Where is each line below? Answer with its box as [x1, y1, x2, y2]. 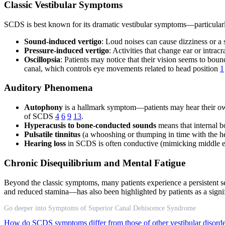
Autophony [24, 103, 63, 112]
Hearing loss [24, 139, 66, 148]
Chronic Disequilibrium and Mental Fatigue [4, 157, 185, 168]
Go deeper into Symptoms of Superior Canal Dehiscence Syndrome [4, 204, 196, 212]
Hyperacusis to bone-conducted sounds [24, 121, 156, 130]
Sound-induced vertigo [24, 37, 101, 46]
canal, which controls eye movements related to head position [24, 64, 220, 73]
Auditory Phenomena [4, 82, 93, 93]
